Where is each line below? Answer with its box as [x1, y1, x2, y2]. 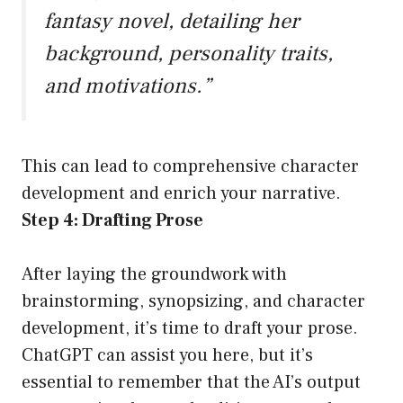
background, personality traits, [44, 40, 333, 68]
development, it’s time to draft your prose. [22, 317, 358, 341]
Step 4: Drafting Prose [22, 209, 203, 233]
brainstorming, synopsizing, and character [22, 290, 365, 314]
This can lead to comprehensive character [22, 155, 359, 179]
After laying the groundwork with [22, 263, 287, 287]
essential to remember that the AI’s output [22, 371, 361, 395]
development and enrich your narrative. [22, 182, 341, 206]
